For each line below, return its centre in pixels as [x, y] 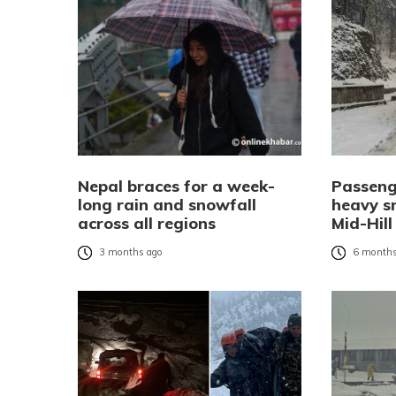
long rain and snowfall [167, 204]
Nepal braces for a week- [176, 186]
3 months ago [131, 252]
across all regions [147, 223]
